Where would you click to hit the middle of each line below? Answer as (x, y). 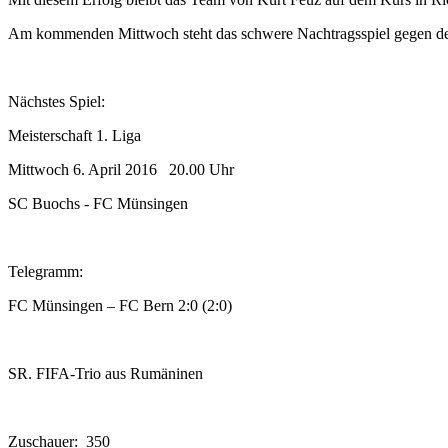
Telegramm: (45, 271)
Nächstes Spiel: (56, 101)
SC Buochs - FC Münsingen (98, 203)
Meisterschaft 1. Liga (74, 135)
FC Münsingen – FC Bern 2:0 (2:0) (120, 305)
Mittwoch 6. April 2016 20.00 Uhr (127, 169)
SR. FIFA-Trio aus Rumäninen (105, 373)
